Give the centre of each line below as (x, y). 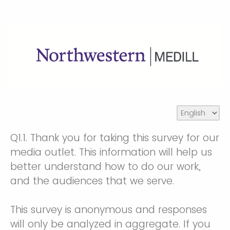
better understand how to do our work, (106, 166)
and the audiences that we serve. (92, 181)
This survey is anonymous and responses (109, 209)
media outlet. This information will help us (111, 152)
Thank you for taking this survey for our (123, 138)
